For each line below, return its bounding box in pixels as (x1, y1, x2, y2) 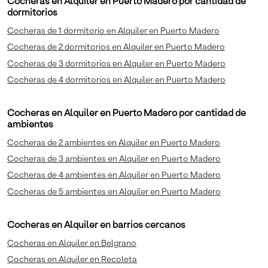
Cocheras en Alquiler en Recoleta (7, 255, 137, 264)
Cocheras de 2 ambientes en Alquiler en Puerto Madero (7, 138, 220, 147)
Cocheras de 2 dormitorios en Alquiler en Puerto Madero (7, 43, 225, 52)
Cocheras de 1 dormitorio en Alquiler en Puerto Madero (7, 27, 220, 36)
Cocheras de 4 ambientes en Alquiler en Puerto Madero (7, 171, 221, 180)
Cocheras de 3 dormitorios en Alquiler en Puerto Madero (7, 59, 226, 68)
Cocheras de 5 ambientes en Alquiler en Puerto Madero (7, 187, 221, 196)
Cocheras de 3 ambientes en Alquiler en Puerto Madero (7, 155, 221, 164)
